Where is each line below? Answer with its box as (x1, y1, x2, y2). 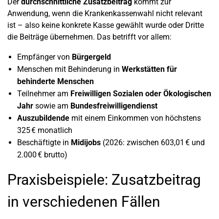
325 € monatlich (17, 125, 72, 135)
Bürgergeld (72, 52, 111, 62)
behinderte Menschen (17, 76, 94, 86)
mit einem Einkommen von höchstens (69, 113, 201, 123)
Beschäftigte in (17, 137, 71, 147)
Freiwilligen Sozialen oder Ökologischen (70, 88, 211, 98)
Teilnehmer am (17, 88, 70, 98)
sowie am (33, 101, 70, 110)
